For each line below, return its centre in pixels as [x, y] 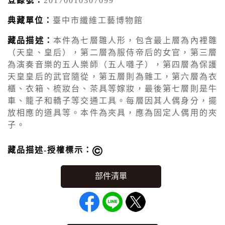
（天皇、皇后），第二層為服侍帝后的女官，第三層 [113, 52]
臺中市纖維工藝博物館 [98, 20]
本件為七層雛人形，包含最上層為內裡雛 [135, 40]
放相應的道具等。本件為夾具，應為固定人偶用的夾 [113, 113]
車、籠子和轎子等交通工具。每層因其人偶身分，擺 [113, 100]
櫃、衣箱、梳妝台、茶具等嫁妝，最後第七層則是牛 [113, 88]
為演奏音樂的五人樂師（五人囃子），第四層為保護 [113, 64]
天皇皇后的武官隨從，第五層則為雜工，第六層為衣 [113, 76]
